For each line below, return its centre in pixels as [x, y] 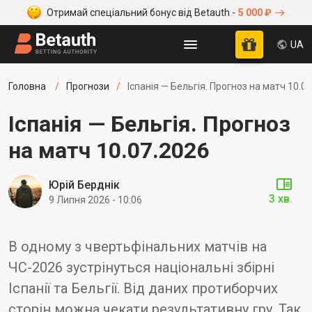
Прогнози [88, 86]
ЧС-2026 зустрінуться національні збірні [141, 267]
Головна [27, 86]
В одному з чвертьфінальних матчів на [138, 247]
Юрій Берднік [84, 185]
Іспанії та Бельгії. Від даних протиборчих [143, 288]
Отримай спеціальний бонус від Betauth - [141, 13]
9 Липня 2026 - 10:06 [95, 200]
